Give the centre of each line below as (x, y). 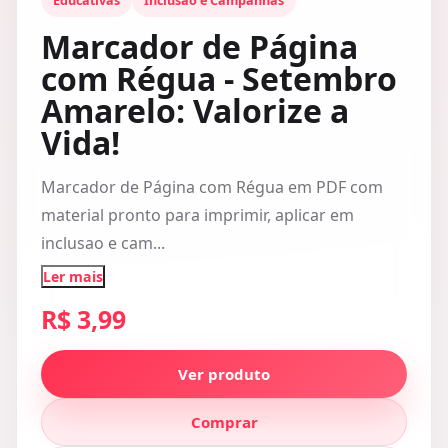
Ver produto (224, 374)
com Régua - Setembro (219, 78)
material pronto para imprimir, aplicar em (197, 215)
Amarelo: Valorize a (195, 110)
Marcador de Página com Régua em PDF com (212, 187)
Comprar (224, 422)
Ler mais (73, 276)
